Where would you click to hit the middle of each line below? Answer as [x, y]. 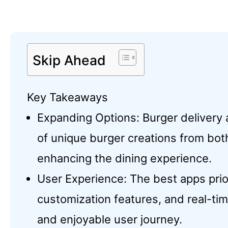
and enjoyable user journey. [110, 219]
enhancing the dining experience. [124, 158]
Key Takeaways [67, 97]
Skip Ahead [69, 60]
